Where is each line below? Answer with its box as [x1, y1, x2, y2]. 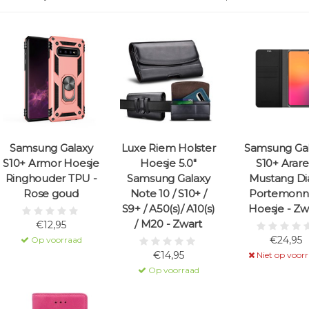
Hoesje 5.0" [140, 157, 197, 170]
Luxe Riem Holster [121, 141, 216, 155]
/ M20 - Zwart [134, 217, 202, 231]
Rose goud [23, 187, 79, 201]
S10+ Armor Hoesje [3, 157, 99, 170]
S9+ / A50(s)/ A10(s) [121, 202, 215, 216]
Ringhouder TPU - [5, 172, 97, 186]
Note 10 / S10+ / [130, 187, 207, 201]
